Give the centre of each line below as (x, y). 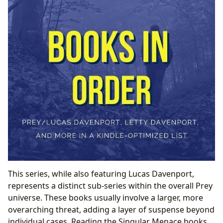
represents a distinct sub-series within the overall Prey (110, 185)
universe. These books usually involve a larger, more (106, 197)
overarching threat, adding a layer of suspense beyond (111, 209)
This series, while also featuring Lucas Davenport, (101, 173)
